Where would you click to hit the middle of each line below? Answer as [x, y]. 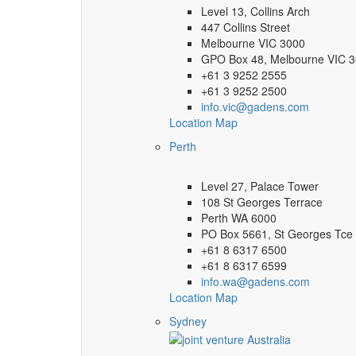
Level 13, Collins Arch [255, 12]
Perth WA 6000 [239, 218]
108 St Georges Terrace [262, 202]
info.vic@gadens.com [255, 107]
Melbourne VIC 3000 [253, 43]
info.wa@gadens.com [255, 282]
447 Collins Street [246, 27]
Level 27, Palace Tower [260, 186]
